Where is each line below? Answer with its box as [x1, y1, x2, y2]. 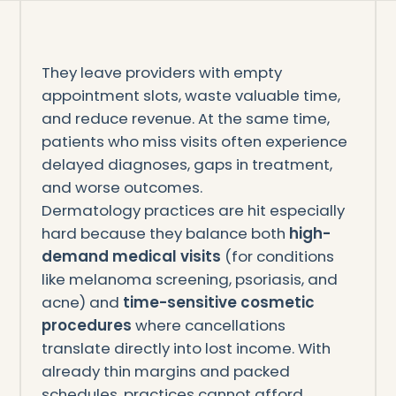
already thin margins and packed [41, 360, 290, 382]
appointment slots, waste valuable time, [41, 84, 340, 106]
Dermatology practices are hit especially [41, 199, 345, 221]
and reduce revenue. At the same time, [41, 107, 330, 129]
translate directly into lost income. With [41, 337, 331, 359]
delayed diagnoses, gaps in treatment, [41, 153, 332, 175]
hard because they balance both [41, 222, 289, 244]
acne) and [41, 291, 123, 313]
